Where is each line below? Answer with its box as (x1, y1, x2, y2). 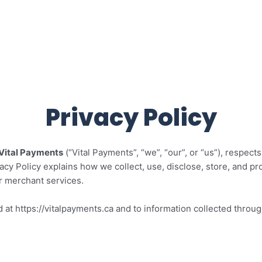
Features (184, 25, 227, 39)
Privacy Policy (45, 101, 217, 134)
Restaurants (89, 25, 149, 39)
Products (10, 25, 54, 39)
